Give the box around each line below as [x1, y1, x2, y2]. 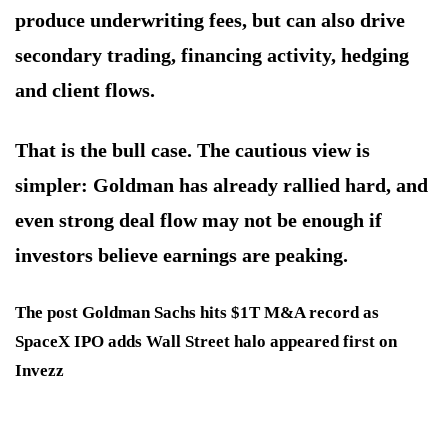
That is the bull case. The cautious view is [15, 139, 370, 162]
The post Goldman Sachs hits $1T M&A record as [15, 303, 379, 323]
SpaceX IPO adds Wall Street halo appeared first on [15, 332, 397, 352]
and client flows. [15, 79, 155, 102]
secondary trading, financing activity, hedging [15, 44, 409, 67]
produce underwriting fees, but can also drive [15, 9, 405, 32]
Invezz [15, 361, 64, 381]
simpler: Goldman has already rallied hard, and [15, 174, 428, 197]
